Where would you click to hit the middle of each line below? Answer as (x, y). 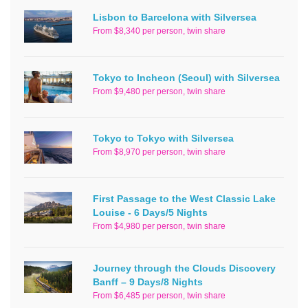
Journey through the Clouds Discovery (184, 268)
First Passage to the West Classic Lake (184, 198)
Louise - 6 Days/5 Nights (150, 212)
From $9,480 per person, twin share (159, 91)
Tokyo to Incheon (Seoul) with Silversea (186, 77)
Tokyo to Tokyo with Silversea (163, 138)
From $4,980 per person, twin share (159, 226)
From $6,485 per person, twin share (159, 295)
